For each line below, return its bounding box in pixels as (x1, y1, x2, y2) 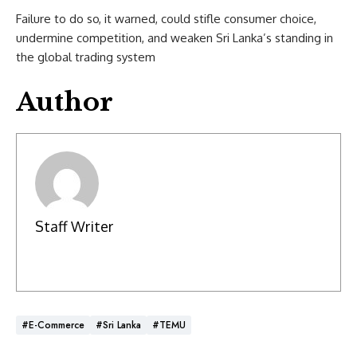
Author (16, 85, 113, 118)
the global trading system (16, 49, 155, 65)
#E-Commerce (22, 317, 84, 332)
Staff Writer (34, 218, 113, 236)
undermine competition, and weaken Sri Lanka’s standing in (16, 29, 333, 45)
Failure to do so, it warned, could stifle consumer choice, (16, 10, 316, 26)
